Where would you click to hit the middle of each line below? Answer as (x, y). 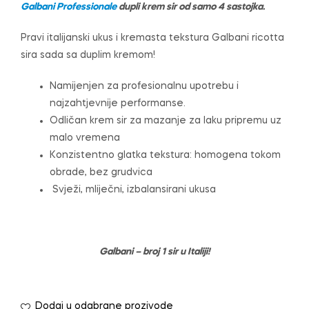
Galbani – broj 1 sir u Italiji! (154, 251)
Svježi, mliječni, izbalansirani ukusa (133, 190)
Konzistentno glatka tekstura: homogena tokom (165, 156)
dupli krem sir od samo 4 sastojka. (191, 7)
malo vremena (85, 138)
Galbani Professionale (69, 7)
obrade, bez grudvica (101, 173)
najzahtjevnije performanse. (118, 104)
